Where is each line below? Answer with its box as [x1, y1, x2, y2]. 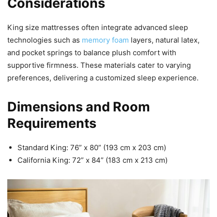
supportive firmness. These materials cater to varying [7, 60, 191, 70]
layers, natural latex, [129, 35, 200, 45]
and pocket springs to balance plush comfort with [7, 47, 176, 57]
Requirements [7, 115, 96, 131]
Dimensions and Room [7, 98, 150, 115]
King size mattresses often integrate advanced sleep [7, 22, 188, 32]
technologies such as [7, 35, 82, 45]
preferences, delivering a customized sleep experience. [7, 73, 199, 82]
